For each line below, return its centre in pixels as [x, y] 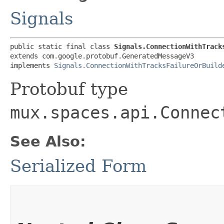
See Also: [48, 141]
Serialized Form [78, 166]
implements [32, 65]
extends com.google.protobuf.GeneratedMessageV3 [102, 56]
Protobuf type [69, 89]
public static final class [62, 46]
